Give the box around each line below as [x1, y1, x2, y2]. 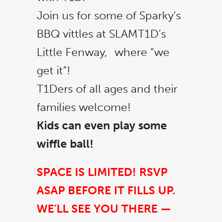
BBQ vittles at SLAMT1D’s [37, 26, 166, 41]
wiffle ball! [37, 136, 94, 151]
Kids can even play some [37, 118, 167, 132]
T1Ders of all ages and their [37, 81, 177, 96]
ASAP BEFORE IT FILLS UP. [37, 183, 175, 197]
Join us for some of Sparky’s [37, 8, 181, 22]
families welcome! [37, 100, 131, 114]
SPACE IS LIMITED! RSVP [37, 165, 167, 179]
